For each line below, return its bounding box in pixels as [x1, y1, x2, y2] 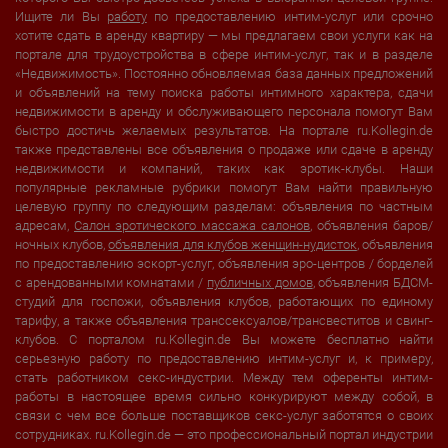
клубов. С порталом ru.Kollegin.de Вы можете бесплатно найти [15, 331, 433, 347]
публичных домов [206, 274, 313, 290]
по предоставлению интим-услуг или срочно [146, 8, 433, 24]
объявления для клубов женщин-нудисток [108, 236, 357, 252]
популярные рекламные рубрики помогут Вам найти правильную [15, 179, 433, 195]
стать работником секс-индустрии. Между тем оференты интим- [15, 369, 433, 385]
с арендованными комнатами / [15, 274, 207, 290]
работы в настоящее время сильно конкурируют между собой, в [15, 388, 433, 404]
